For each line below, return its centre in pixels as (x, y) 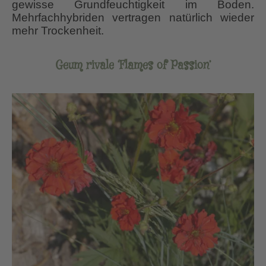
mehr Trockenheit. (58, 31)
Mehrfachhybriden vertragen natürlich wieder (133, 18)
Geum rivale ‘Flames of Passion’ (133, 65)
